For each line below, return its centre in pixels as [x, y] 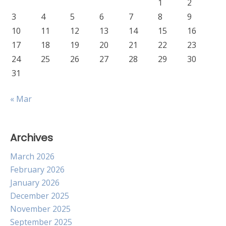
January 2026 [35, 183]
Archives [32, 138]
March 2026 [32, 156]
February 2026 [37, 169]
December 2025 [40, 196]
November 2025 [40, 209]
